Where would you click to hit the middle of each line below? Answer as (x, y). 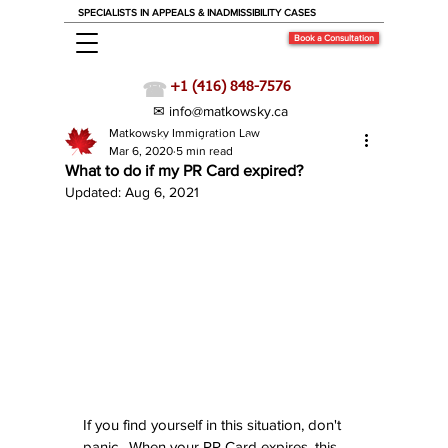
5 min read (204, 151)
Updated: (95, 192)
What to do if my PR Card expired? (184, 170)
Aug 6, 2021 (162, 192)
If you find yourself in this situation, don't (214, 425)
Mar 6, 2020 (141, 151)
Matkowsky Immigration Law (184, 133)
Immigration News (222, 139)
